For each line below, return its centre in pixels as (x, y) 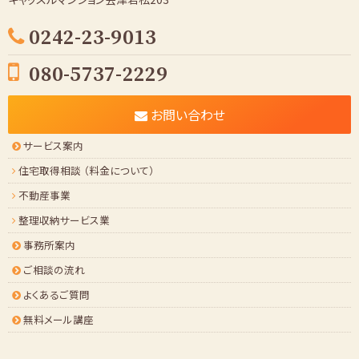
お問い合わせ (186, 115)
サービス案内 (52, 146)
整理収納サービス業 (64, 220)
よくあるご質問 (56, 295)
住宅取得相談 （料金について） (87, 171)
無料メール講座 (58, 320)
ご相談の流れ (54, 270)
